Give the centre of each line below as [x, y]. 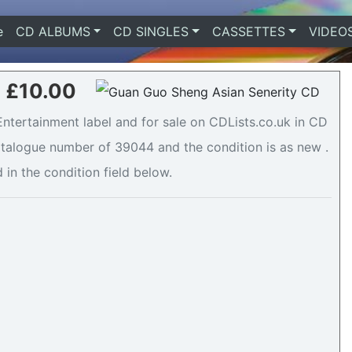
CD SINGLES [151, 31]
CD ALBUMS [53, 31]
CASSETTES [248, 31]
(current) [29, 31]
